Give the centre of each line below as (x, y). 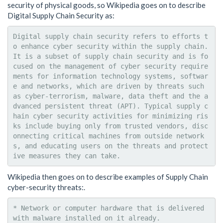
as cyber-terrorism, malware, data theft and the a (111, 96)
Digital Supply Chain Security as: (61, 15)
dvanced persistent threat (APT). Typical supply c (111, 106)
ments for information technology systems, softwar (111, 76)
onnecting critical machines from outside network (109, 136)
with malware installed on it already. (87, 218)
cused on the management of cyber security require (111, 66)
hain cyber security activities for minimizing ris (111, 116)
